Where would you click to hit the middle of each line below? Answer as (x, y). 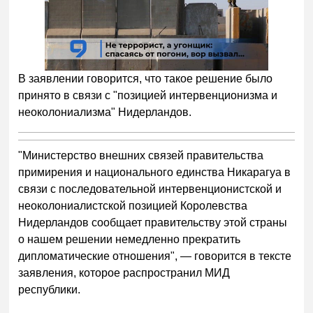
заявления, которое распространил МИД (124, 273)
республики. (50, 290)
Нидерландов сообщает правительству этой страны (153, 223)
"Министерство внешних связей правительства (141, 156)
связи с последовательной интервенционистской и (150, 189)
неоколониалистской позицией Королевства (133, 206)
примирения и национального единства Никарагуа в (155, 173)
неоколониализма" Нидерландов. (105, 112)
